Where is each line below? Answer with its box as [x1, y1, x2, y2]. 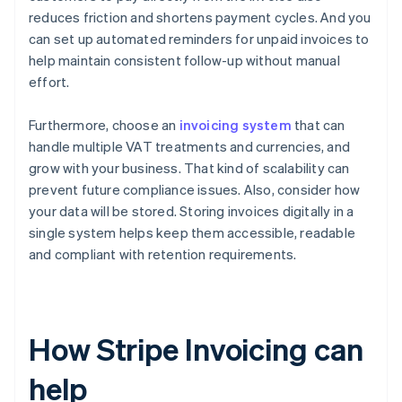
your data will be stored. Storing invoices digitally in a [29, 202, 354, 221]
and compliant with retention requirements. [29, 245, 297, 264]
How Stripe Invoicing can [29, 329, 363, 369]
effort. [29, 73, 70, 92]
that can [291, 116, 345, 135]
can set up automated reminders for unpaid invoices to [29, 30, 370, 48]
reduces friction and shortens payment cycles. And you [29, 8, 371, 27]
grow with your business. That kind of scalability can [29, 159, 350, 178]
